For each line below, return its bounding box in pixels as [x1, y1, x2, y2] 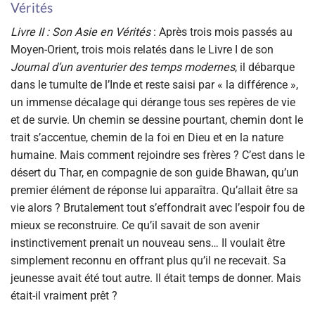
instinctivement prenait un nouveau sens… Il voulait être [11, 236, 285, 250]
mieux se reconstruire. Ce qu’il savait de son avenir [11, 218, 259, 232]
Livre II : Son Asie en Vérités [11, 25, 150, 39]
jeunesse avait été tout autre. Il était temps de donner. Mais [11, 271, 301, 285]
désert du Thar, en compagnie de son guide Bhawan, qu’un [11, 165, 299, 179]
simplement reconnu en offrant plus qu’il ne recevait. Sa [11, 253, 286, 267]
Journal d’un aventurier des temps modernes [11, 60, 235, 74]
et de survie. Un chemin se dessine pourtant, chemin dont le [11, 112, 303, 127]
